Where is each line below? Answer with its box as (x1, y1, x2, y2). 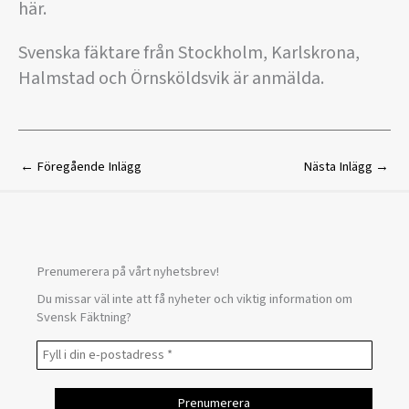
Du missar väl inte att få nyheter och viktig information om (37, 288, 352, 309)
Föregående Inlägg (34, 157, 142, 177)
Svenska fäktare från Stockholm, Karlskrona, (18, 40, 360, 67)
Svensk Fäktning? (37, 307, 131, 327)
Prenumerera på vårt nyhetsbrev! (37, 261, 219, 281)
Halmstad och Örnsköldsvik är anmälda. (18, 66, 324, 92)
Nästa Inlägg (303, 157, 375, 177)
